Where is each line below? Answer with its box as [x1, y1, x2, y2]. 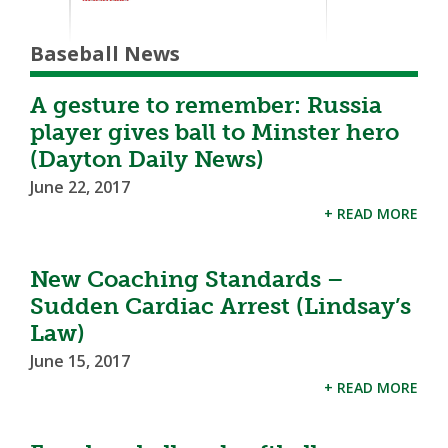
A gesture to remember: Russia [30, 90, 382, 119]
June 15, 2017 [30, 349, 130, 372]
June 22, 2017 [30, 175, 130, 198]
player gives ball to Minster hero [30, 117, 399, 146]
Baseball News [30, 39, 180, 67]
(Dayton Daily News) [30, 144, 264, 173]
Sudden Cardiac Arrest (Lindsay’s [30, 291, 411, 320]
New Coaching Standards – [30, 264, 344, 293]
